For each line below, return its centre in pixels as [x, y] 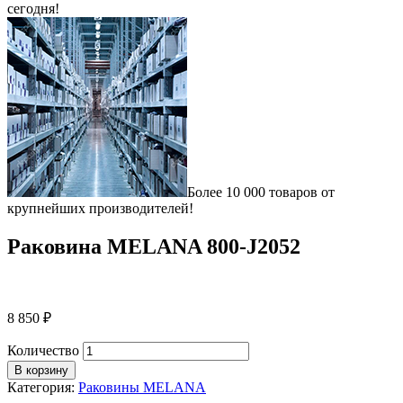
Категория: [43, 387]
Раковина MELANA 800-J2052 [154, 246]
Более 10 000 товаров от [261, 192]
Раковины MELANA [142, 387]
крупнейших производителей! [100, 208]
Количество [43, 350]
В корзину [41, 370]
